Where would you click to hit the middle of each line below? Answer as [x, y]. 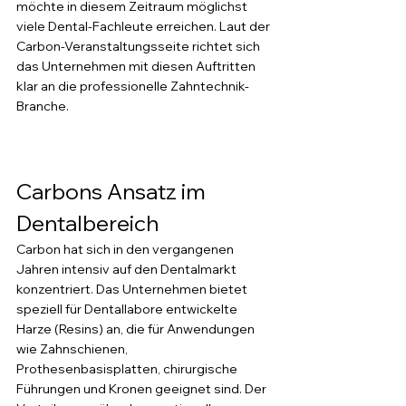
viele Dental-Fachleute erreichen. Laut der [145, 26]
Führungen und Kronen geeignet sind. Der [143, 389]
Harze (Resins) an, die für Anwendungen [137, 329]
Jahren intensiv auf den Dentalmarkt [128, 269]
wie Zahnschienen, [73, 349]
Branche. [43, 106]
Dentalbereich [87, 223]
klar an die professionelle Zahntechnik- [133, 86]
